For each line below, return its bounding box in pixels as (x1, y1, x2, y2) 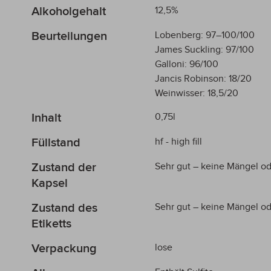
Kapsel (31, 175, 68, 191)
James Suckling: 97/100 (155, 44, 254, 56)
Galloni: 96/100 (155, 58, 218, 70)
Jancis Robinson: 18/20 (155, 73, 252, 85)
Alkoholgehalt (31, 4, 106, 19)
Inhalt (31, 110, 61, 125)
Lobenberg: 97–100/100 (155, 29, 255, 41)
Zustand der (31, 160, 96, 175)
